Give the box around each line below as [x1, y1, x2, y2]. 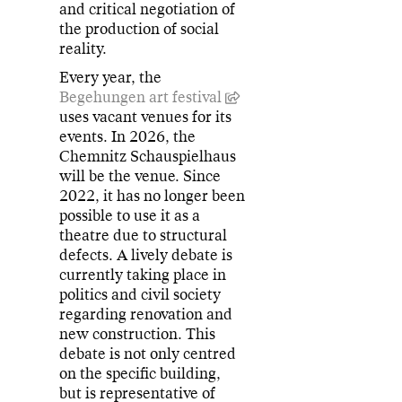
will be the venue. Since [59, 166, 222, 186]
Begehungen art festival [59, 87, 223, 107]
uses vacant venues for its [59, 107, 232, 127]
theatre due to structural [59, 225, 228, 245]
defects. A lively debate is [59, 245, 233, 265]
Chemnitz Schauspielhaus [59, 146, 237, 166]
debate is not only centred [59, 344, 237, 363]
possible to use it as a [59, 205, 201, 225]
